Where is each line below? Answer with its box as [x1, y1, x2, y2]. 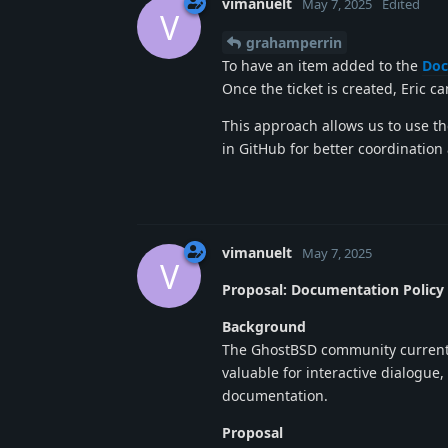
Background [222, 317, 306, 337]
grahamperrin [246, 33, 342, 53]
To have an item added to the [222, 56, 422, 76]
